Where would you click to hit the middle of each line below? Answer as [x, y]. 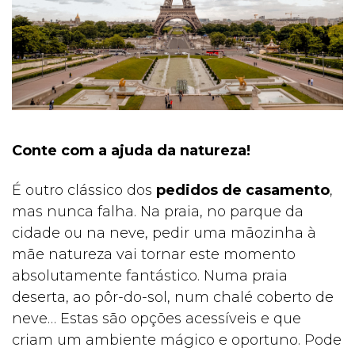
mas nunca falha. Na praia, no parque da [158, 212]
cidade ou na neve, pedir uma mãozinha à [164, 233]
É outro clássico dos [84, 191]
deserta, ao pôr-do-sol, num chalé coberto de [173, 298]
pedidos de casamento [243, 191]
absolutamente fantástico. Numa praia [150, 276]
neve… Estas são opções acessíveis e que [157, 319]
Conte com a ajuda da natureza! [131, 151]
